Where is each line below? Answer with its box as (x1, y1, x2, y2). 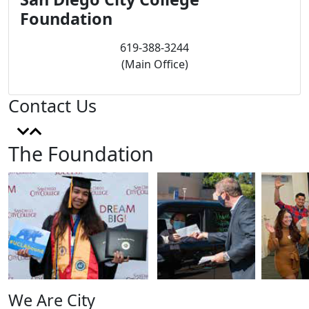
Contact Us (8, 94, 97, 117)
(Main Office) (121, 57, 188, 72)
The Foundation (8, 140, 154, 167)
